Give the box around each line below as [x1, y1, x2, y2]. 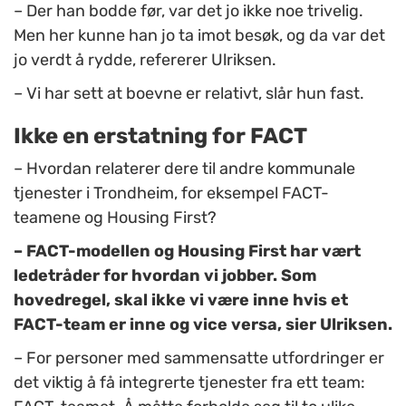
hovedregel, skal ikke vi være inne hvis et [14, 290, 348, 311]
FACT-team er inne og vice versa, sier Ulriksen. [14, 314, 392, 335]
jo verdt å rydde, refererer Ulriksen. [14, 50, 276, 71]
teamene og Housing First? [14, 208, 217, 228]
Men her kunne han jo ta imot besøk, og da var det [14, 25, 385, 46]
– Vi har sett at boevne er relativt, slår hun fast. [14, 83, 364, 104]
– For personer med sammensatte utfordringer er [14, 348, 384, 369]
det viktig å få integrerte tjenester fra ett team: [14, 372, 365, 393]
